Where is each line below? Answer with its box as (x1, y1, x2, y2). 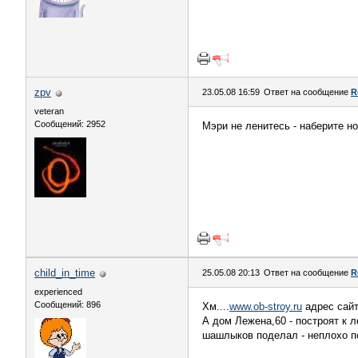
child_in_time (34, 267, 95, 279)
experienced (34, 287, 82, 296)
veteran (34, 106, 64, 116)
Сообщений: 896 (34, 300, 101, 309)
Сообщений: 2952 (34, 119, 105, 129)
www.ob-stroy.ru (229, 300, 302, 312)
